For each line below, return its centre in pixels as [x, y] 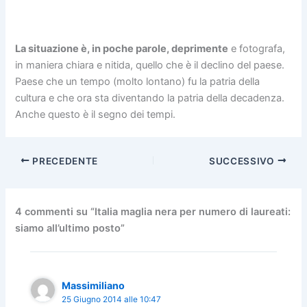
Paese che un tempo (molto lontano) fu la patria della [138, 81]
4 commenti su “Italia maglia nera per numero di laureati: [153, 212]
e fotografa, [257, 48]
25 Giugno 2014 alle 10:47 [112, 299]
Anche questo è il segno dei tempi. [96, 114]
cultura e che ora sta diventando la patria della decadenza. [150, 98]
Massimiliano [94, 285]
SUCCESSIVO [243, 161]
